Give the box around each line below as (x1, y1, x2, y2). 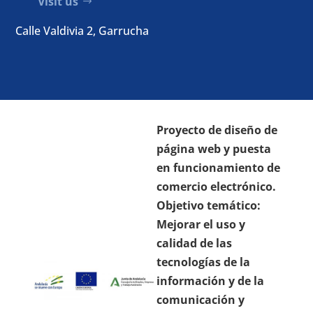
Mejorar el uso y (156, 217, 245, 233)
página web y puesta (156, 141, 271, 157)
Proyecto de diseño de (156, 122, 277, 138)
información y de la (156, 273, 264, 289)
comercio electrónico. (156, 179, 276, 195)
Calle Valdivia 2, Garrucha (15, 23, 150, 39)
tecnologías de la (156, 254, 250, 270)
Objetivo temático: (156, 198, 261, 214)
